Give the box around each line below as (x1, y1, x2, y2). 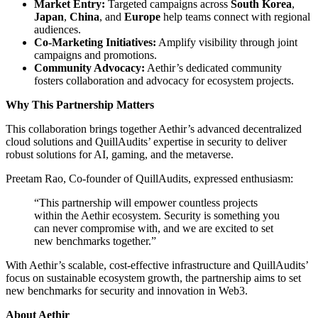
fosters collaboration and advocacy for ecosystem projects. (34, 75, 294, 87)
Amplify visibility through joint (156, 36, 297, 49)
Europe (124, 11, 160, 23)
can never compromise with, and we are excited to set (34, 222, 273, 235)
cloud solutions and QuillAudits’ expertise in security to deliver (6, 136, 287, 148)
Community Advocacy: (34, 62, 145, 75)
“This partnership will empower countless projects (34, 197, 258, 209)
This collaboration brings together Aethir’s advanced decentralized (6, 123, 302, 136)
